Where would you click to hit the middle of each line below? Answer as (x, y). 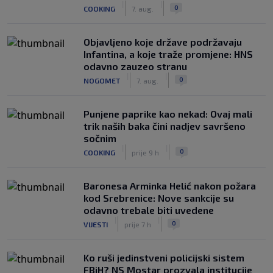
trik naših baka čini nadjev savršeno (165, 126)
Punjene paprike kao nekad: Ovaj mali (168, 114)
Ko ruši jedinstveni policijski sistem (164, 257)
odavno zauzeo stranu (135, 66)
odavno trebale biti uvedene (149, 210)
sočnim (100, 138)
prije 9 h (145, 152)
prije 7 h (138, 224)
